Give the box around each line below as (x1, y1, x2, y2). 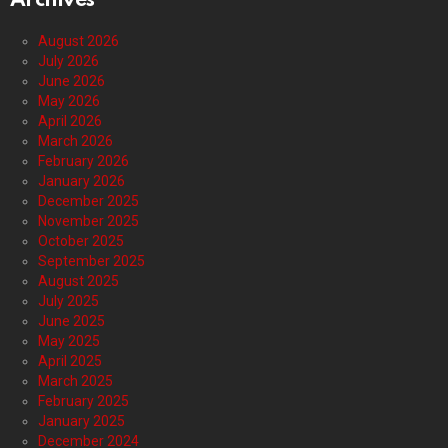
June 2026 (38, 73, 105, 90)
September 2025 (38, 253, 145, 270)
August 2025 (38, 273, 119, 290)
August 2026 (38, 33, 119, 50)
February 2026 (38, 153, 129, 170)
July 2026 (38, 53, 99, 70)
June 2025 (38, 313, 105, 330)
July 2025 (38, 293, 99, 310)
